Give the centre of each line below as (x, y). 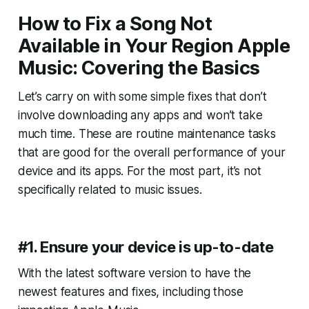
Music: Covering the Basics (139, 68)
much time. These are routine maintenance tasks (147, 134)
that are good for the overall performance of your (151, 153)
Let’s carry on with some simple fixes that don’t (142, 97)
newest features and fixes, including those (130, 292)
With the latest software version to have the (134, 273)
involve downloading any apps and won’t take (140, 116)
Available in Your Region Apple (154, 46)
